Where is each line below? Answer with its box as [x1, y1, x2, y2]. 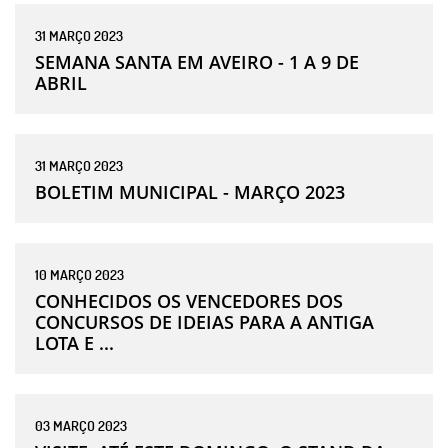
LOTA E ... [35, 330, 114, 355]
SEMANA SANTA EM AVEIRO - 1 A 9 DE [35, 49, 359, 74]
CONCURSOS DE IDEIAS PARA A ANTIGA [35, 309, 374, 334]
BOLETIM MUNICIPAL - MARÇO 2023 [35, 179, 345, 204]
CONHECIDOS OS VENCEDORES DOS [35, 288, 343, 313]
